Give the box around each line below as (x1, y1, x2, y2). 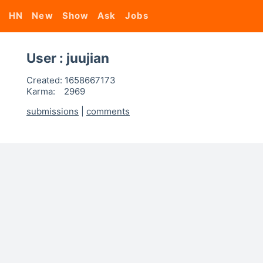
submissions (26, 106, 79, 117)
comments (86, 106, 130, 117)
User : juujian (26, 50, 109, 66)
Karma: (26, 86, 55, 97)
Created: (26, 75, 62, 86)
